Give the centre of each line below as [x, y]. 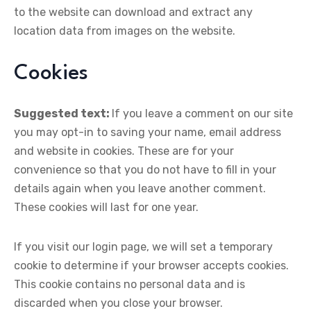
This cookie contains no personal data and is [129, 284]
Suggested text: [63, 114]
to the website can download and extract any [133, 12]
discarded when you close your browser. [118, 303]
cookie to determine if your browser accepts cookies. [151, 266]
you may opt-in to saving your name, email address [148, 132]
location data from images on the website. [125, 31]
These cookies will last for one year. [106, 207]
